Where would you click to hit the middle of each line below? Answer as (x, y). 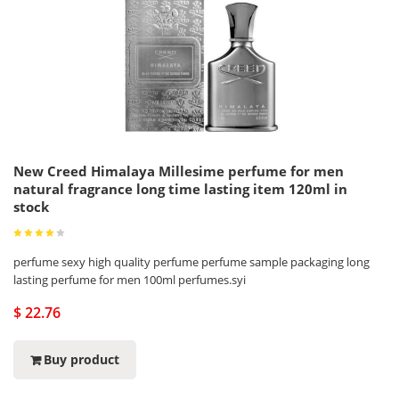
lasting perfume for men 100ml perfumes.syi (130, 280)
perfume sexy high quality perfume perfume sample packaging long (191, 262)
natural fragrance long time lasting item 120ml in (180, 189)
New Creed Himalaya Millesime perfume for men (179, 171)
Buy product (81, 359)
